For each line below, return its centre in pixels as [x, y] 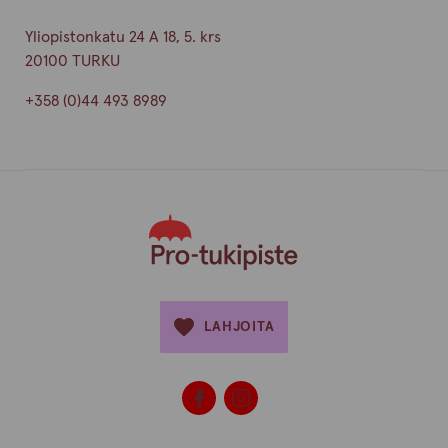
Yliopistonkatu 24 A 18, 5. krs [122, 37]
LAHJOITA [239, 327]
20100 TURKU [72, 61]
